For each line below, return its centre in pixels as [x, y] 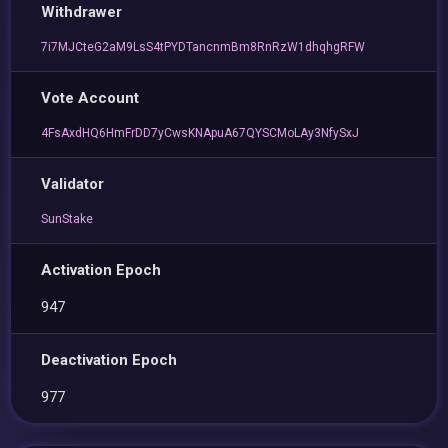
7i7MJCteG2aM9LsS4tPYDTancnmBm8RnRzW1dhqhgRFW [203, 47]
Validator [73, 184]
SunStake [67, 219]
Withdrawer [82, 12]
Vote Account [90, 98]
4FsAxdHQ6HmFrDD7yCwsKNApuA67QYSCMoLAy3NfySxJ [200, 133]
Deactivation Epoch [109, 360]
